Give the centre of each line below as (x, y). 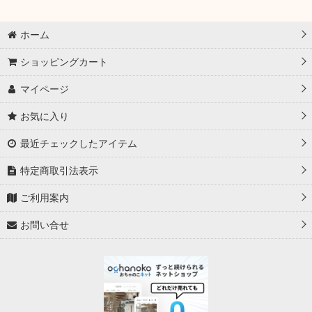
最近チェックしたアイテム (79, 143)
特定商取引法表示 (60, 170)
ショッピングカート (64, 62)
